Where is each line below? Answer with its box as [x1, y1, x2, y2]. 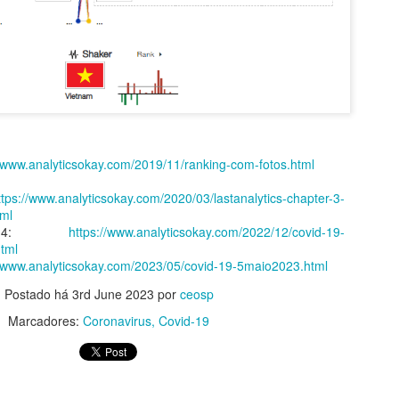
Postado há [4, 285, 72, 304]
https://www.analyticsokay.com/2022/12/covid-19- [69, 223, 345, 241]
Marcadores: [8, 312, 83, 330]
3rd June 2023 [71, 285, 154, 304]
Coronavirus [83, 312, 151, 330]
